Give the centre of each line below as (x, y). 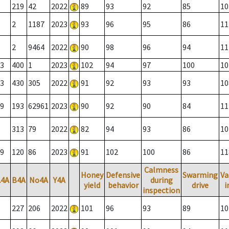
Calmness (161, 170)
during (161, 180)
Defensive (123, 175)
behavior (123, 185)
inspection (161, 190)
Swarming (200, 175)
